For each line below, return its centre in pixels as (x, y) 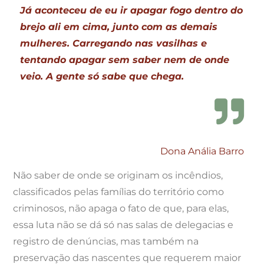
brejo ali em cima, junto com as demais (119, 27)
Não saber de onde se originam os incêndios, (118, 175)
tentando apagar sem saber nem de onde (125, 60)
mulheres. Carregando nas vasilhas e (114, 44)
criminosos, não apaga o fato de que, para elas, (121, 208)
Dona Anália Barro (202, 151)
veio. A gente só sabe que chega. (102, 77)
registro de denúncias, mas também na (106, 241)
